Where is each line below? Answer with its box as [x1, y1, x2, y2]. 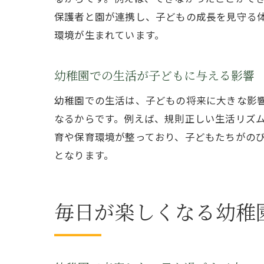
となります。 [54, 148, 114, 162]
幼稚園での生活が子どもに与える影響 [54, 68, 255, 84]
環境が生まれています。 [54, 28, 165, 42]
